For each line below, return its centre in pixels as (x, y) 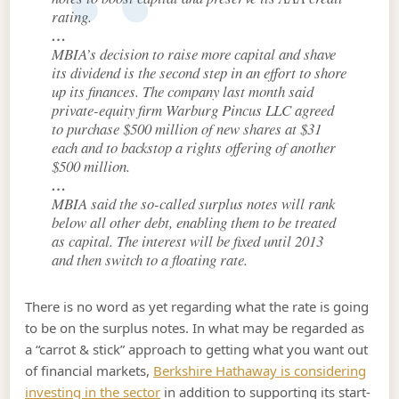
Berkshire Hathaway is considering (260, 371)
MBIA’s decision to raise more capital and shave (194, 54)
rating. (72, 17)
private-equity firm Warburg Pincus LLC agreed (193, 110)
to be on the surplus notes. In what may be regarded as (195, 328)
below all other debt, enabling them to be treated (194, 223)
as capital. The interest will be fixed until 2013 (188, 241)
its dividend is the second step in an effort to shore (199, 73)
